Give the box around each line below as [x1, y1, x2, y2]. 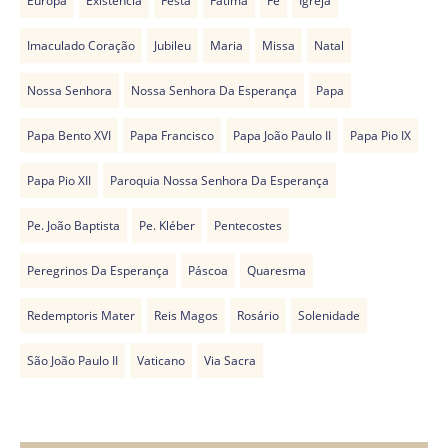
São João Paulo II [27, 351, 118, 369]
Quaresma [247, 261, 306, 279]
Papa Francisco [130, 126, 214, 144]
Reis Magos [154, 306, 218, 324]
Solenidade [298, 306, 360, 324]
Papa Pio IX [350, 126, 411, 144]
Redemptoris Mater [27, 306, 135, 324]
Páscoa [188, 261, 228, 279]
